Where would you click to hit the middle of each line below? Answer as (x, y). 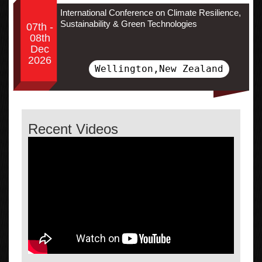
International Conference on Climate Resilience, (150, 12)
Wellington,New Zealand (159, 68)
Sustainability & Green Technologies (128, 23)
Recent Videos (73, 129)
